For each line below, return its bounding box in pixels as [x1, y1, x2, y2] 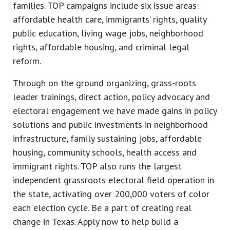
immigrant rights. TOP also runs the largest [13, 160, 182, 172]
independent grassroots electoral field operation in [13, 174, 214, 186]
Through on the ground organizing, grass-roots [13, 77, 196, 89]
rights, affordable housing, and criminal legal [13, 41, 189, 53]
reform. [13, 55, 41, 67]
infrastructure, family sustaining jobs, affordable [13, 132, 202, 145]
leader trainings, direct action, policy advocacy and [13, 91, 210, 103]
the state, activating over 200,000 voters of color [13, 188, 209, 200]
